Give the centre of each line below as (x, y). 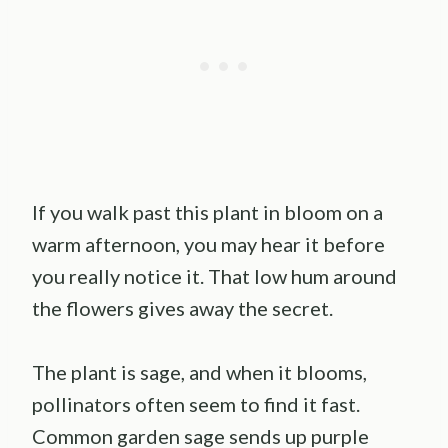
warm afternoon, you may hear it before (208, 243)
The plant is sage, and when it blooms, (199, 371)
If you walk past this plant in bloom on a (207, 211)
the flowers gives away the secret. (182, 307)
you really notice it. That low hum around (214, 275)
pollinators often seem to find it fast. (196, 403)
